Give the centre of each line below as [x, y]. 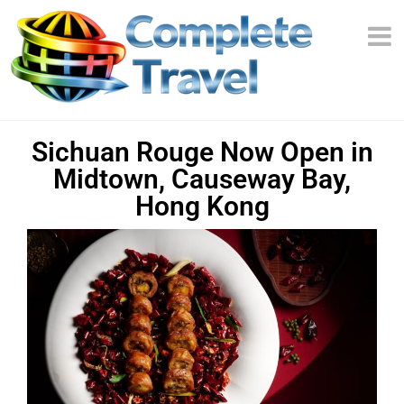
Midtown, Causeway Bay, [202, 179]
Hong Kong [202, 206]
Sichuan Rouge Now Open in [202, 152]
